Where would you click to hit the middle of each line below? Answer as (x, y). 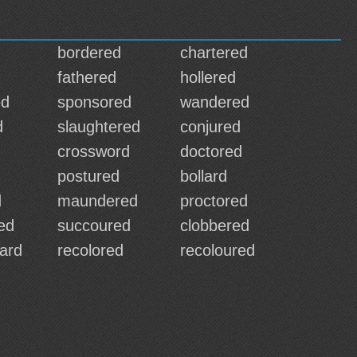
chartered (214, 53)
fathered (87, 77)
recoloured (218, 250)
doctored (211, 151)
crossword (94, 151)
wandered (215, 102)
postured (88, 176)
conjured (210, 127)
